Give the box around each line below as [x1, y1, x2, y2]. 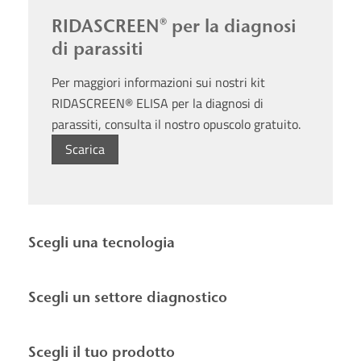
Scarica [65, 139, 105, 159]
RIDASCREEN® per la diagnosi [52, 15, 297, 37]
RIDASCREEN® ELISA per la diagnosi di [52, 93, 263, 113]
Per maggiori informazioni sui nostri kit [52, 72, 265, 92]
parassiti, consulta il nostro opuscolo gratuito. [52, 114, 301, 134]
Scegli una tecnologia [28, 233, 175, 252]
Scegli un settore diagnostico [28, 288, 227, 307]
